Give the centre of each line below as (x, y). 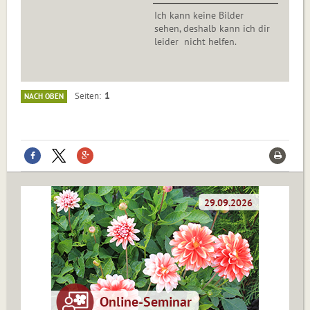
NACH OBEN (44, 97)
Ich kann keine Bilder (199, 16)
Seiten (87, 96)
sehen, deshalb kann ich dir (212, 29)
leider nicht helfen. (195, 42)
